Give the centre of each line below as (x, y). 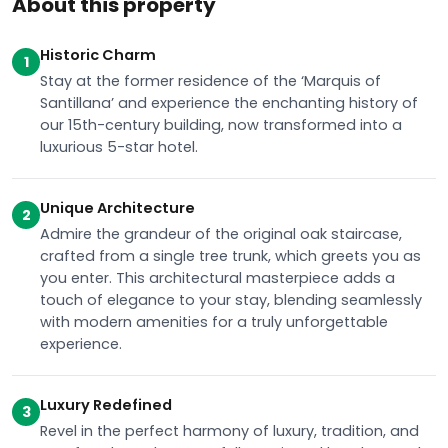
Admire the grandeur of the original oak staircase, (221, 234)
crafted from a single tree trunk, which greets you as (230, 256)
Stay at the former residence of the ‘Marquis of (210, 81)
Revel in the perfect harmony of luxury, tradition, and (229, 431)
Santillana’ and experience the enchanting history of (229, 103)
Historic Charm (98, 55)
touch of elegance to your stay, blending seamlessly (231, 300)
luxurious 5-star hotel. (119, 147)
